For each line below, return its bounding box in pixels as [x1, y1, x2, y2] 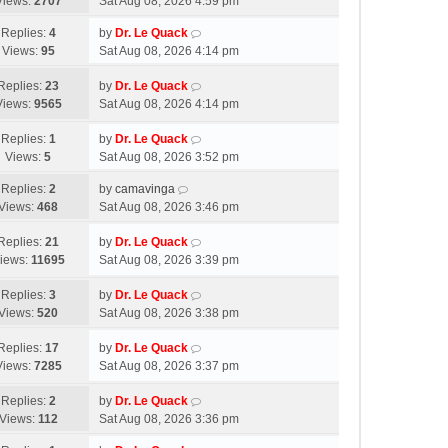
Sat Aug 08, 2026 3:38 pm [99, 306, 239, 320]
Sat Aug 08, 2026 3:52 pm [99, 150, 239, 164]
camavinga [115, 182, 175, 196]
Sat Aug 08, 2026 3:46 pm [99, 200, 239, 214]
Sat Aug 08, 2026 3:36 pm [99, 412, 239, 426]
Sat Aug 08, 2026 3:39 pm [99, 253, 239, 267]
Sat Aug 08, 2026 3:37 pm [99, 359, 239, 373]
